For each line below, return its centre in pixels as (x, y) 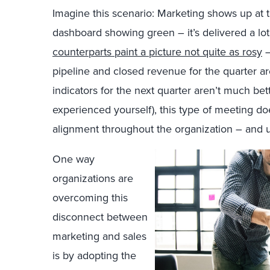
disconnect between (100, 217)
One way (74, 159)
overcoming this (90, 198)
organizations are (93, 178)
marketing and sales (99, 236)
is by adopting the (94, 256)
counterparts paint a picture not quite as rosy (157, 52)
